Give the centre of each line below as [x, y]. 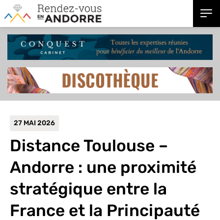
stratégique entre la [88, 189]
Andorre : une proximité [103, 167]
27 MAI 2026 [34, 123]
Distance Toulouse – [89, 145]
